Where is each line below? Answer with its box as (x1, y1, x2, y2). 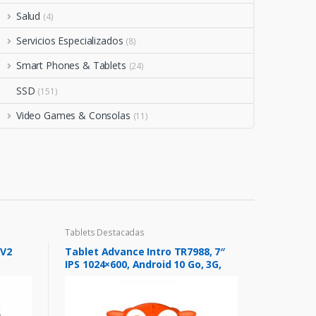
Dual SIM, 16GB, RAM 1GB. (65, 270, 190, 284)
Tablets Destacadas (65, 226, 145, 238)
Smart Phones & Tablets (16, 59, 126, 73)
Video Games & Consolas (16, 109, 130, 123)
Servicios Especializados (16, 34, 123, 48)
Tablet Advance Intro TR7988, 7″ (65, 245, 226, 259)
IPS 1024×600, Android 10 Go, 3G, (65, 257, 222, 272)
